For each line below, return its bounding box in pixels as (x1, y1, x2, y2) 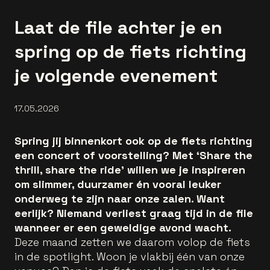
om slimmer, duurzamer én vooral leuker (14, 177, 221, 191)
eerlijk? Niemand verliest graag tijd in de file (14, 206, 253, 220)
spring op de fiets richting (14, 40, 246, 63)
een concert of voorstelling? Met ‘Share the (14, 148, 253, 162)
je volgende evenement (14, 64, 218, 87)
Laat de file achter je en (14, 16, 222, 39)
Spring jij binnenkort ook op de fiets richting (14, 134, 253, 148)
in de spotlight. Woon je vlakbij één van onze (14, 250, 245, 263)
